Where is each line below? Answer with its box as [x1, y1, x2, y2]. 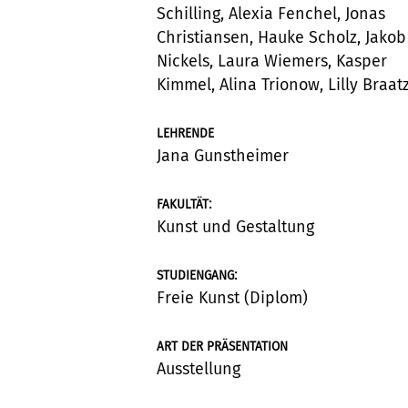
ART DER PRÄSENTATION [157, 338, 288, 354]
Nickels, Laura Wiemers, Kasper [157, 50, 387, 71]
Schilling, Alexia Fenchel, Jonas [157, 3, 385, 24]
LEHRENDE [157, 125, 214, 141]
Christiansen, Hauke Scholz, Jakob [157, 26, 406, 47]
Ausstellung [157, 358, 240, 379]
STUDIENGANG [157, 267, 234, 283]
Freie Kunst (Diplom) [157, 287, 308, 308]
